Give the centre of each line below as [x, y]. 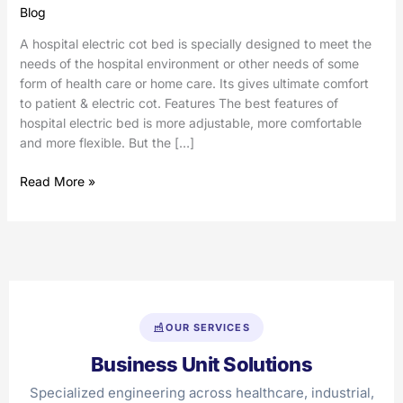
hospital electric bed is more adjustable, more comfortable [190, 123]
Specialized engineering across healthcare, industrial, [201, 392]
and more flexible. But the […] [107, 143]
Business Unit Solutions [201, 364]
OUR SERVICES [208, 327]
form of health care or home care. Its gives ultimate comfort [194, 84]
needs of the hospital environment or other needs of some [189, 64]
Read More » [57, 182]
